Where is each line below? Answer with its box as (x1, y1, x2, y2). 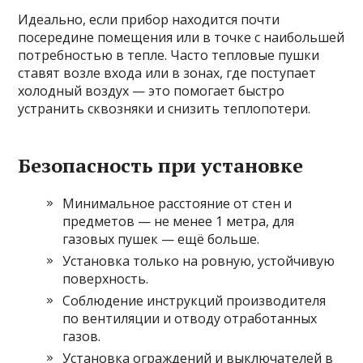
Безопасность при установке (18, 152, 304, 178)
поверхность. (62, 269, 149, 288)
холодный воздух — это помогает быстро (18, 81, 285, 100)
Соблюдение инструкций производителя (62, 291, 327, 310)
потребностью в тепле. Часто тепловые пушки (18, 45, 320, 64)
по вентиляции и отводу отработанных (62, 309, 318, 327)
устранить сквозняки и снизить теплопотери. (18, 99, 311, 117)
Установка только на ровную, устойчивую (62, 251, 335, 270)
